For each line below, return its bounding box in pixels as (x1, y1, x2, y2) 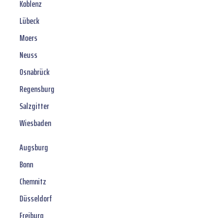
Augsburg (19, 141, 48, 155)
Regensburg (19, 82, 54, 96)
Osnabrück (19, 65, 50, 79)
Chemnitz (19, 175, 46, 189)
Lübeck (19, 14, 39, 28)
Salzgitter (19, 99, 49, 113)
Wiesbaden (19, 116, 51, 130)
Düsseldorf (19, 192, 52, 206)
